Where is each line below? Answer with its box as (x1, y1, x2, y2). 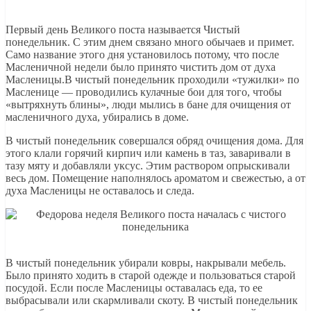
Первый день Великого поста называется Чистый (6, 24, 240, 36)
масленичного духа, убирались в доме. (6, 111, 189, 124)
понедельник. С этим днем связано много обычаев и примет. (6, 36, 294, 49)
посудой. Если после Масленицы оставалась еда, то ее (6, 282, 262, 294)
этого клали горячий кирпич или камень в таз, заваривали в (6, 147, 291, 160)
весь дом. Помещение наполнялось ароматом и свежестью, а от (6, 172, 305, 185)
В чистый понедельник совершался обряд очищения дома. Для (6, 135, 303, 147)
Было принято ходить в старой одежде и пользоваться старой (6, 269, 296, 282)
